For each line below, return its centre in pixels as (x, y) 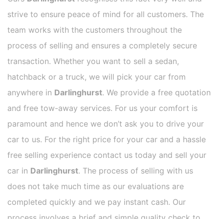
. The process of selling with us (136, 171)
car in (19, 171)
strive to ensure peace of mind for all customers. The (106, 14)
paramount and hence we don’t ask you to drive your (106, 124)
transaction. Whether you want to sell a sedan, (93, 61)
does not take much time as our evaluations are (96, 186)
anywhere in (31, 93)
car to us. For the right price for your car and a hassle (107, 140)
